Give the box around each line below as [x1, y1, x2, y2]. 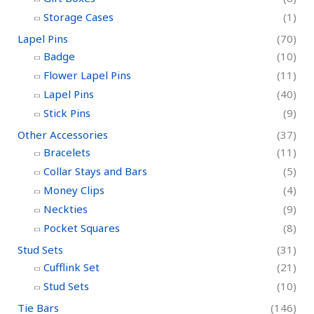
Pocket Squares [43, 221, 120, 235]
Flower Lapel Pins [43, 68, 131, 83]
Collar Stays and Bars [43, 164, 147, 179]
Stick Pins [43, 106, 90, 121]
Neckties [43, 202, 88, 217]
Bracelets [43, 145, 90, 160]
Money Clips [43, 183, 104, 198]
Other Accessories [18, 128, 108, 142]
